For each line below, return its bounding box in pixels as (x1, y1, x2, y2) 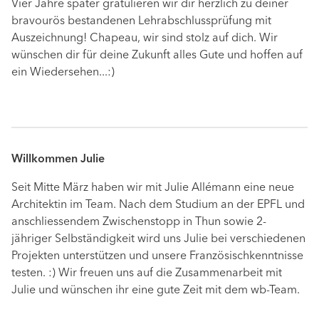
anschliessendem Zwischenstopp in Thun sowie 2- (11, 216, 266, 229)
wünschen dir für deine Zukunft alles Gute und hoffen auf (11, 50, 303, 62)
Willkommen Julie (11, 154, 105, 166)
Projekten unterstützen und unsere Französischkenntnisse (11, 251, 303, 263)
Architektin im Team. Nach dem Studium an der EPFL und (11, 199, 305, 211)
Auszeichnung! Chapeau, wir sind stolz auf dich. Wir (11, 33, 278, 45)
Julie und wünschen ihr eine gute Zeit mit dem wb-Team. (11, 285, 300, 297)
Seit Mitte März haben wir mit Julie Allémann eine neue (11, 182, 294, 194)
